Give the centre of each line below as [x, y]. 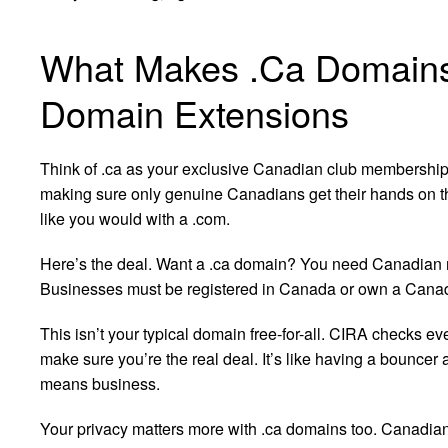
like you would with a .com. [135, 218]
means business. [100, 383]
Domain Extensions [194, 112]
